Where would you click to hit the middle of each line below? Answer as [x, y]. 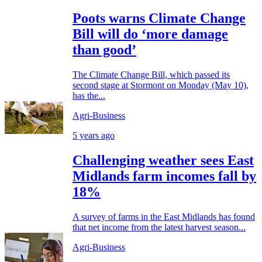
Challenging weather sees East [163, 160]
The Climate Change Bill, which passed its [151, 74]
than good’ [104, 49]
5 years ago [94, 135]
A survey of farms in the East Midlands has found [164, 216]
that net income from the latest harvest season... [159, 227]
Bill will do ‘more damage [150, 34]
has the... [89, 95]
